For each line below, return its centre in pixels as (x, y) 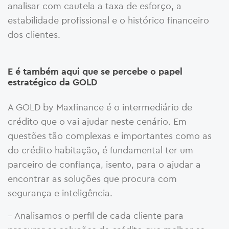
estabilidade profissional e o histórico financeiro (108, 20)
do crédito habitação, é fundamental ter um (100, 150)
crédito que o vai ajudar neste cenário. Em (97, 121)
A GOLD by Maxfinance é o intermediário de (100, 107)
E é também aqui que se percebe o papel (95, 71)
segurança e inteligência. (60, 193)
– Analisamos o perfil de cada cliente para (96, 215)
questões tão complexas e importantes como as (110, 135)
